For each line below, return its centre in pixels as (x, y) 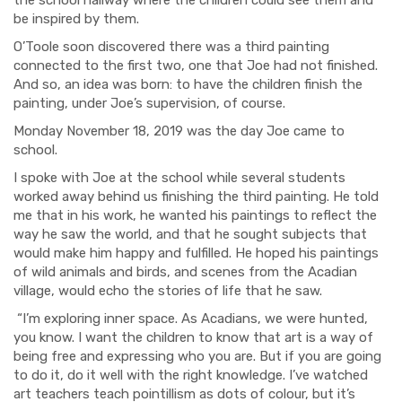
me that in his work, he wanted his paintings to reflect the (195, 215)
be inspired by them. (78, 18)
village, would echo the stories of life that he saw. (170, 290)
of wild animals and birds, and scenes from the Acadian (185, 271)
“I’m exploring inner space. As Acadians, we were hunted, (191, 318)
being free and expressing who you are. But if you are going (197, 356)
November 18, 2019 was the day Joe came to (204, 131)
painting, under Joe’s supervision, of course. (151, 103)
